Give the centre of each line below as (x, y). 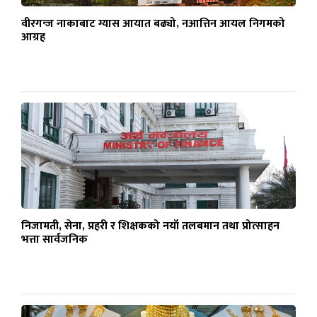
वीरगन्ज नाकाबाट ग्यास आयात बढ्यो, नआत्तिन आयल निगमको (153, 24)
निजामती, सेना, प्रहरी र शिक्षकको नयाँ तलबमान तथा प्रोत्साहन (150, 226)
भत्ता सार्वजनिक (54, 240)
